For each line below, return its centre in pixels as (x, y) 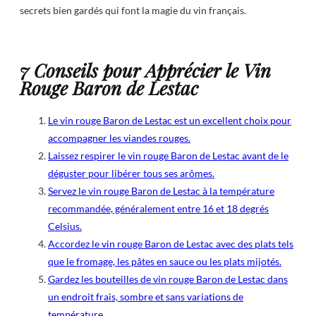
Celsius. (65, 226)
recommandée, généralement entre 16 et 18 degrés (158, 209)
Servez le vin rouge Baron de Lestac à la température (161, 191)
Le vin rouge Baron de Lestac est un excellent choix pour (170, 121)
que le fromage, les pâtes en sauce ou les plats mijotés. (165, 262)
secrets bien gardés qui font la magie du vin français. (133, 10)
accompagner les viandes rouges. (119, 138)
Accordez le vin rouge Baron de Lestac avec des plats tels (171, 244)
